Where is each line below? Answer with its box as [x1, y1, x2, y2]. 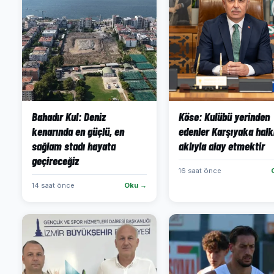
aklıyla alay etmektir [179, 139, 265, 153]
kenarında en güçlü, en [32, 124, 124, 138]
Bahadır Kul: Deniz [32, 109, 106, 124]
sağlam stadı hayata [32, 139, 116, 153]
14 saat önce [32, 181, 75, 190]
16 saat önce [179, 166, 221, 175]
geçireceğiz [32, 154, 79, 168]
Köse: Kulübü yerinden [179, 109, 270, 124]
